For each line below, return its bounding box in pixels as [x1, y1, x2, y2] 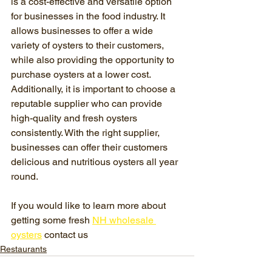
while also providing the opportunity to [11, 54, 177, 66]
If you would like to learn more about [11, 200, 168, 211]
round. [11, 171, 38, 182]
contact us [42, 229, 90, 240]
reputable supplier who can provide [11, 98, 165, 109]
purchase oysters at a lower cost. [11, 69, 153, 80]
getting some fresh [11, 214, 92, 226]
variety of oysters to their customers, [11, 39, 166, 51]
